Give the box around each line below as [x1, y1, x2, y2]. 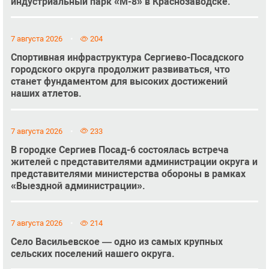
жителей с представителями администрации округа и [10, 156, 258, 168]
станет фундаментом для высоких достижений [10, 76, 228, 88]
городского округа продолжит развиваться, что [10, 64, 230, 76]
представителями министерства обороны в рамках [10, 168, 246, 180]
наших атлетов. [10, 88, 82, 100]
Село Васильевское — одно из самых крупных [10, 236, 223, 248]
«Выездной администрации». [10, 180, 145, 192]
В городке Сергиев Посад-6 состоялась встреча [10, 144, 229, 156]
